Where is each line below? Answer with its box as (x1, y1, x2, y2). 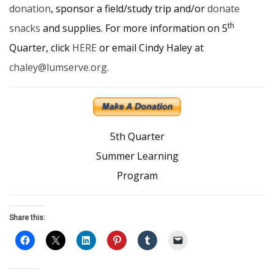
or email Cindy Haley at (97, 41, 204, 55)
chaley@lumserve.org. (9, 61, 109, 75)
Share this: (9, 213, 45, 223)
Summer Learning (95, 149, 179, 163)
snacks (9, 21, 40, 35)
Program (116, 169, 158, 183)
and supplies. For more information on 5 (40, 21, 228, 35)
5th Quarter (109, 130, 165, 144)
